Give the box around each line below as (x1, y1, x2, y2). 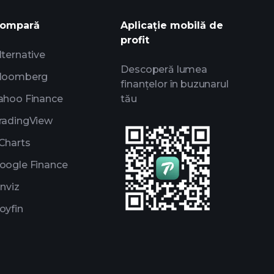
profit (120, 34, 150, 46)
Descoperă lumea (120, 64, 207, 75)
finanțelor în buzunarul (120, 78, 229, 90)
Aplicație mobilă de (120, 20, 224, 31)
